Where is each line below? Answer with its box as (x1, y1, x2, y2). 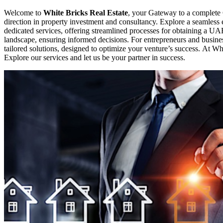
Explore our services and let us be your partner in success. (4, 53, 185, 62)
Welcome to (4, 8, 43, 17)
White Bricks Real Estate (43, 8, 128, 17)
